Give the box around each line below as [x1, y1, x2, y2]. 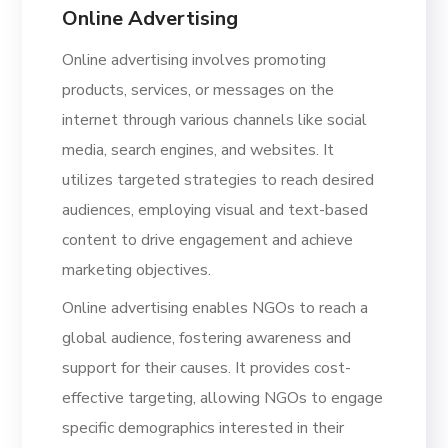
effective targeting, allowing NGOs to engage [62, 386, 384, 409]
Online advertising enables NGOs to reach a [62, 296, 369, 319]
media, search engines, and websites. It [62, 138, 335, 161]
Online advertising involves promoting [62, 48, 327, 71]
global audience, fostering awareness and [62, 326, 352, 349]
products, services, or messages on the [62, 78, 335, 101]
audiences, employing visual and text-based [62, 198, 369, 221]
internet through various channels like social [62, 108, 368, 131]
